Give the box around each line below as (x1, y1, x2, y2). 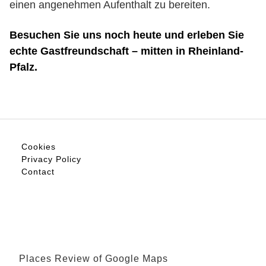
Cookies (21, 142, 56, 151)
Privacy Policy (21, 154, 81, 164)
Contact (21, 167, 55, 176)
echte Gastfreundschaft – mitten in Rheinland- (9, 45, 243, 57)
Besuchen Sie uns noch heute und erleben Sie (9, 29, 244, 41)
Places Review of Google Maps (19, 254, 168, 264)
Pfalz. (9, 61, 37, 73)
